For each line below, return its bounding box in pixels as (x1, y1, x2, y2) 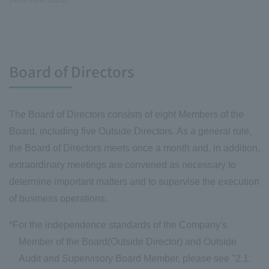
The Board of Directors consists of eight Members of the (9, 109, 244, 120)
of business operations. (9, 193, 107, 204)
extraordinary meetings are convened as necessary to (9, 160, 236, 171)
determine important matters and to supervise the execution (9, 177, 259, 187)
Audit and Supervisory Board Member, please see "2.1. (19, 253, 251, 264)
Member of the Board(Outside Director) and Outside (19, 237, 237, 247)
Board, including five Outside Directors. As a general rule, (9, 126, 252, 137)
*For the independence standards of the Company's (9, 220, 227, 231)
